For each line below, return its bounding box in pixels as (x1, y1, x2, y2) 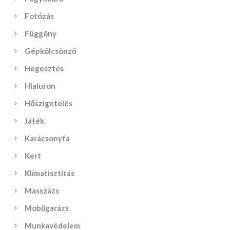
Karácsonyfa (25, 133, 70, 143)
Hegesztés (25, 64, 64, 73)
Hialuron (25, 81, 56, 90)
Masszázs (25, 186, 60, 195)
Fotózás (25, 11, 54, 21)
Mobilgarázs (25, 203, 69, 213)
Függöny (25, 29, 57, 38)
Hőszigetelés (25, 99, 73, 108)
